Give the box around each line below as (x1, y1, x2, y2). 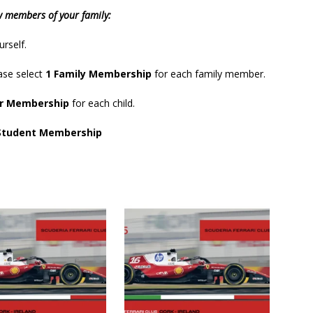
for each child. (69, 96, 135, 110)
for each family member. (152, 67, 265, 81)
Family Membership (54, 67, 152, 81)
